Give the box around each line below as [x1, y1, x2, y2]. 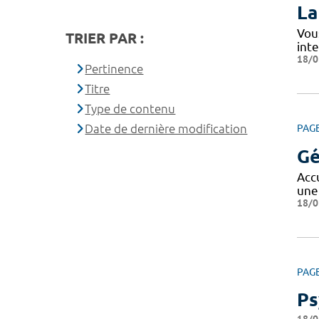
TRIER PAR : [66, 30, 144, 46]
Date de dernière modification [85, 122, 248, 135]
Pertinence [85, 62, 144, 75]
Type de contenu [85, 102, 176, 115]
